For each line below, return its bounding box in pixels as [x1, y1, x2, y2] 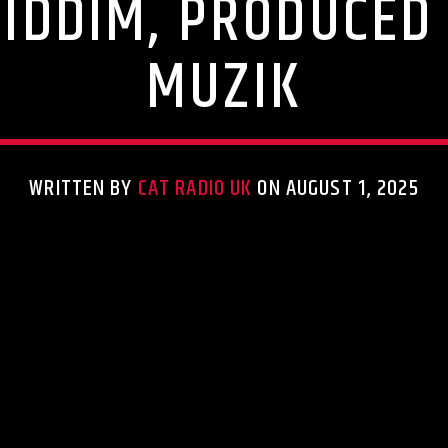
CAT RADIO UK [137, 171, 253, 207]
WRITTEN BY [29, 171, 138, 207]
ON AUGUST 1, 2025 [252, 171, 419, 207]
